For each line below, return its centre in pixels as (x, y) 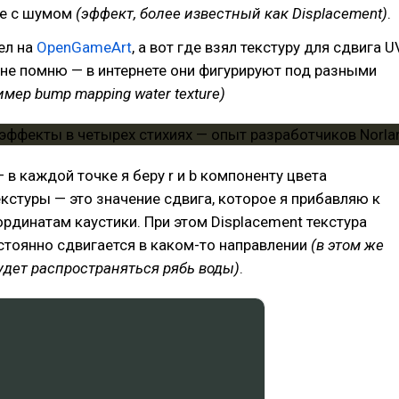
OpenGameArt (84, 48)
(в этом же (347, 245)
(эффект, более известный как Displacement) (232, 14)
